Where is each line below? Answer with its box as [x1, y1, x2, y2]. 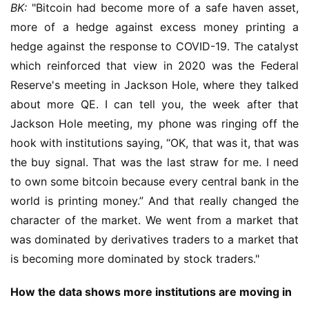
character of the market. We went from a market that [10, 213, 299, 227]
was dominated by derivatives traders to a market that [10, 232, 299, 246]
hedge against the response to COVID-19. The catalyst [10, 39, 299, 53]
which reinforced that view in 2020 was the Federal [10, 59, 299, 72]
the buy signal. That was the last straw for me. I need [10, 155, 299, 169]
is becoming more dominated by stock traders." [10, 252, 259, 266]
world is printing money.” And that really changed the [10, 194, 299, 208]
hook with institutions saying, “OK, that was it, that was [10, 136, 299, 150]
